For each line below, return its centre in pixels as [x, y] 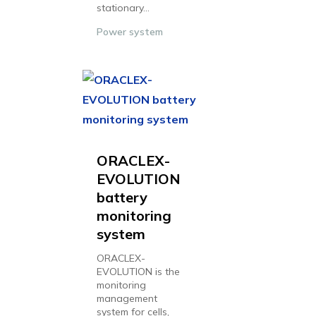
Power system [130, 32]
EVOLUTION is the [138, 272]
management [127, 298]
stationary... [123, 8]
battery [122, 197]
